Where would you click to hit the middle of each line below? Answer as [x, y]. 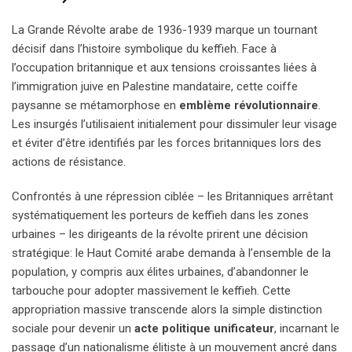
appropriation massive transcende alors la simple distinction [167, 309]
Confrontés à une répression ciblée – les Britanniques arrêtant [172, 196]
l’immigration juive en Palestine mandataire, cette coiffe [155, 86]
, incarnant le [307, 328]
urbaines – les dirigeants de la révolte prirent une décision [160, 234]
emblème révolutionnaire [249, 105]
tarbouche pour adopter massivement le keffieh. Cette [151, 290]
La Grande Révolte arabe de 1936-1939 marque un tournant [165, 29]
